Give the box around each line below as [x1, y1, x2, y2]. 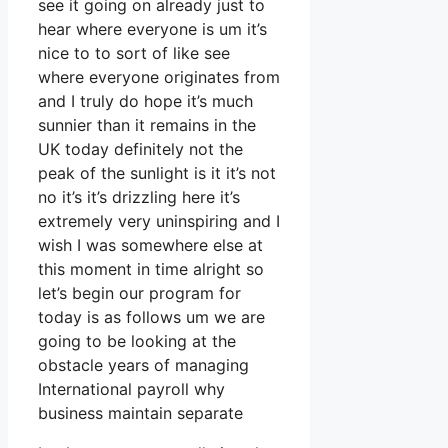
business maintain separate [38, 403, 243, 424]
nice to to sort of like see [38, 43, 230, 64]
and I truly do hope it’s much [38, 91, 253, 112]
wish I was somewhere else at [38, 235, 263, 256]
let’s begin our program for [38, 283, 241, 304]
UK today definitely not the [38, 139, 243, 160]
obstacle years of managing [38, 355, 249, 376]
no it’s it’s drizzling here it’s [38, 187, 240, 208]
